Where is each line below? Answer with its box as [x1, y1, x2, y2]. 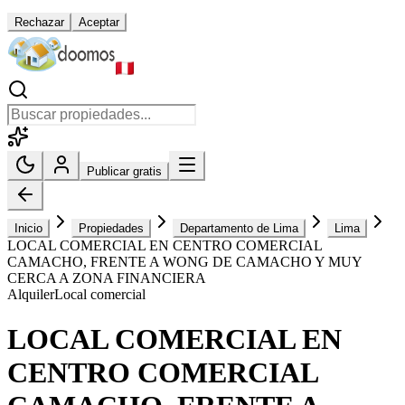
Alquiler [7, 287, 54, 303]
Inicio [14, 221, 42, 236]
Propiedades [79, 221, 144, 236]
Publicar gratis [87, 165, 162, 179]
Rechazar [14, 15, 64, 30]
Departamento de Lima [180, 221, 298, 236]
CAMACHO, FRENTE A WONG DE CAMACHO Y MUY [7, 254, 362, 270]
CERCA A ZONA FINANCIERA [7, 270, 206, 287]
